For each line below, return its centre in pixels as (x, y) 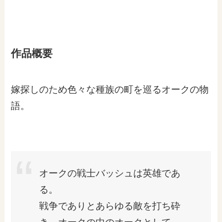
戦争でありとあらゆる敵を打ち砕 (110, 206)
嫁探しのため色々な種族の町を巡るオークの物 (110, 89)
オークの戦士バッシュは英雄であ (110, 173)
